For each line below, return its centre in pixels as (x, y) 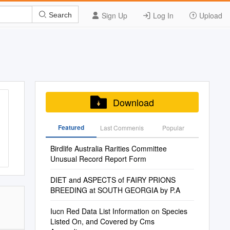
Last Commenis (122, 128)
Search (59, 15)
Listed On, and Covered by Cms (102, 221)
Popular (173, 128)
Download (133, 102)
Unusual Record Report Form (98, 159)
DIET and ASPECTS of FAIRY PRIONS (113, 180)
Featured (71, 127)
